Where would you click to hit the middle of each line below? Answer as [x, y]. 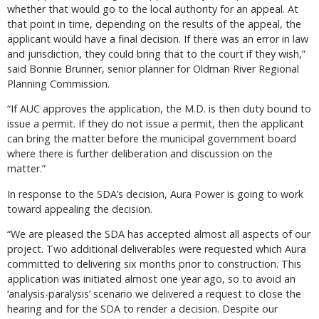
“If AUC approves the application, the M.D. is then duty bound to [159, 109]
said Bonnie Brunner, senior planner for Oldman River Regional [153, 68]
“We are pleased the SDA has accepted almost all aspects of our [159, 234]
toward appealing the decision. [80, 209]
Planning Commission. [58, 83]
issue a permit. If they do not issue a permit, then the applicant [156, 124]
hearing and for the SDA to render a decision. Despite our [142, 308]
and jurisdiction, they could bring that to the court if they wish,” [156, 53]
